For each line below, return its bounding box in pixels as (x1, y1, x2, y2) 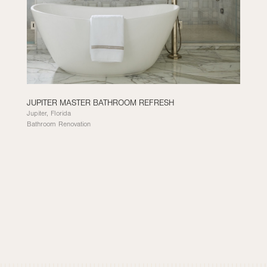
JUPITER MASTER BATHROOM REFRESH (26, 154, 174, 164)
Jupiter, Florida (26, 165, 71, 173)
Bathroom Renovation (26, 176, 91, 184)
